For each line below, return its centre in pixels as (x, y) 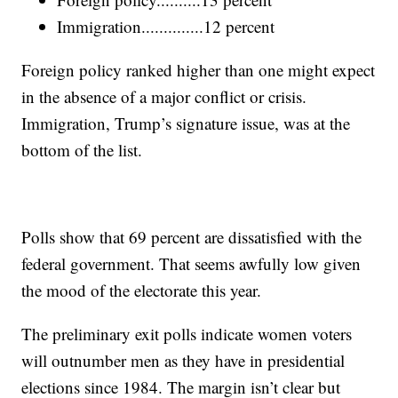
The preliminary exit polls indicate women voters (187, 334)
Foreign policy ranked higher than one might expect (199, 70)
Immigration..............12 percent (166, 27)
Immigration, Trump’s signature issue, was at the (186, 123)
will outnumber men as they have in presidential (183, 361)
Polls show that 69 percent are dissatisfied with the (192, 237)
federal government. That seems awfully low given (191, 264)
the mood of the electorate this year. (142, 291)
